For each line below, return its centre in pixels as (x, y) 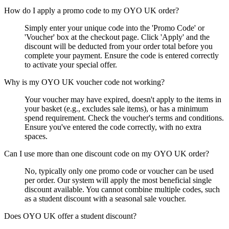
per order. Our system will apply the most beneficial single (118, 180)
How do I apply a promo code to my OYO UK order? (91, 11)
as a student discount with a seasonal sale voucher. (105, 199)
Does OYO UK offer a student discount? (70, 216)
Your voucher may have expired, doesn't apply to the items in (123, 100)
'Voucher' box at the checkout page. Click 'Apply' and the (117, 37)
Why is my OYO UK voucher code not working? (84, 82)
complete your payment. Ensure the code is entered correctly (122, 56)
